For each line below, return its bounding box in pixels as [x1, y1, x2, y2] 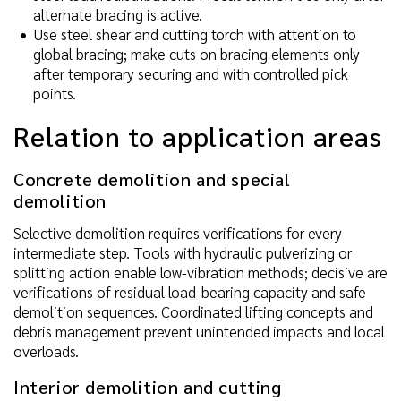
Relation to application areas [13, 117, 383, 153]
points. [33, 82, 76, 103]
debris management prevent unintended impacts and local [13, 320, 385, 341]
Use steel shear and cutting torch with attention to [33, 23, 356, 44]
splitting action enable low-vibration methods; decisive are [13, 261, 388, 282]
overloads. [13, 340, 79, 361]
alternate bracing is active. [33, 4, 202, 24]
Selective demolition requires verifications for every [13, 222, 342, 243]
